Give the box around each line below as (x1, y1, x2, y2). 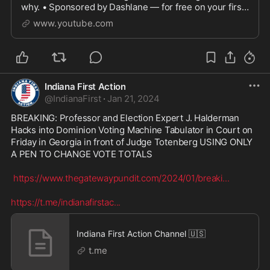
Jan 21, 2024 (107, 92, 160, 104)
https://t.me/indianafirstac (11, 196, 114, 208)
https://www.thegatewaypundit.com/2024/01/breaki (13, 172, 222, 184)
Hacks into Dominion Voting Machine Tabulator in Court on (11, 124, 253, 136)
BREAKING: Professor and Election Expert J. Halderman (11, 111, 240, 124)
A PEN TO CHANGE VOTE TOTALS (11, 148, 152, 160)
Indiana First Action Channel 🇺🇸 (77, 228, 206, 239)
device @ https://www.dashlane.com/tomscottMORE (21, 12, 61, 24)
